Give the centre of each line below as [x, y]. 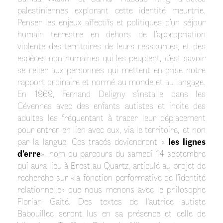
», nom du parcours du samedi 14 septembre [123, 153]
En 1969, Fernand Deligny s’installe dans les [111, 93]
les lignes [187, 141]
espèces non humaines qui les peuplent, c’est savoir [111, 57]
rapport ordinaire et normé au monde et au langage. [111, 81]
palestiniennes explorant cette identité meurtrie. [111, 10]
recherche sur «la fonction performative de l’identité [111, 177]
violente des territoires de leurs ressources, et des [111, 46]
